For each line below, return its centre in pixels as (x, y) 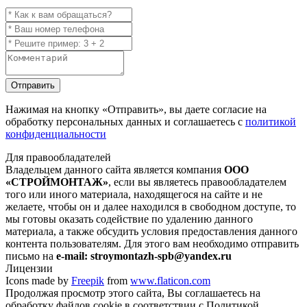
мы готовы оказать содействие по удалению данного (129, 219)
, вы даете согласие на (215, 110)
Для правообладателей (58, 158)
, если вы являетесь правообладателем (197, 182)
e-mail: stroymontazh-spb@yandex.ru (144, 256)
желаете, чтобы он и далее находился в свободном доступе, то (151, 207)
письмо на (31, 256)
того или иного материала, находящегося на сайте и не (134, 195)
